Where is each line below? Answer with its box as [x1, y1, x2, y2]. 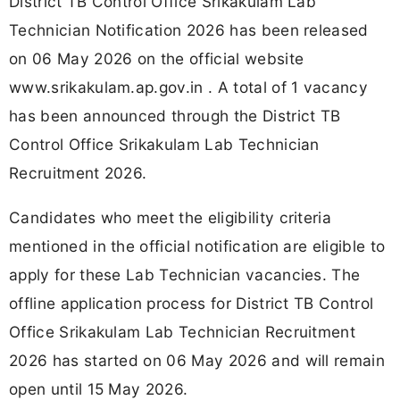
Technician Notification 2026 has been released [9, 21, 369, 40]
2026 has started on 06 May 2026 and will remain [9, 350, 386, 370]
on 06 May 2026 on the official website [9, 49, 304, 69]
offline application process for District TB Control [9, 293, 374, 312]
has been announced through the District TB [9, 106, 341, 126]
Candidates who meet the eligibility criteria [9, 207, 332, 227]
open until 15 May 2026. [9, 379, 188, 398]
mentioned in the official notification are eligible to [9, 236, 386, 255]
